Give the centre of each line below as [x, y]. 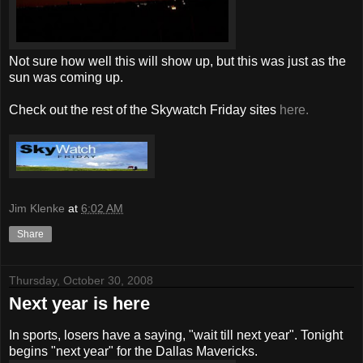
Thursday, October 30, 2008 [81, 281]
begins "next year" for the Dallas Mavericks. [133, 352]
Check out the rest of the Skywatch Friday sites [144, 109]
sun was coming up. [66, 77]
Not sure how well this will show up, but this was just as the [177, 61]
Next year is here [79, 304]
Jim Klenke [37, 209]
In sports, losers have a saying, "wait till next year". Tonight [176, 335]
